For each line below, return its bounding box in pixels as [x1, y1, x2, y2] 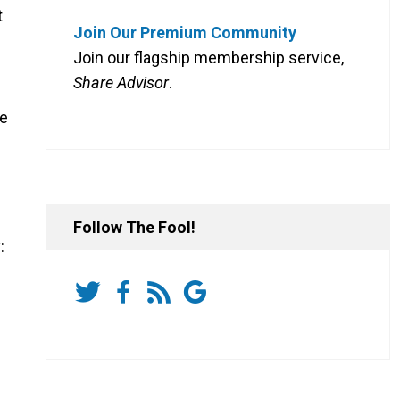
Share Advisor [73, 72, 169, 92]
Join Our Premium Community [73, 22, 296, 42]
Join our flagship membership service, [73, 47, 344, 67]
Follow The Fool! [73, 217, 196, 237]
